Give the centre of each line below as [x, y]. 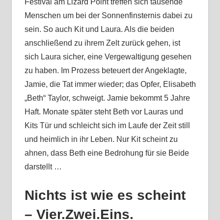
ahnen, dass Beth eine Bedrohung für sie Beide [107, 153]
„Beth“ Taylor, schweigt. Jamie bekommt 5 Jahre [107, 98]
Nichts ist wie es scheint [105, 195]
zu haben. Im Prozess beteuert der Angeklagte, [105, 71]
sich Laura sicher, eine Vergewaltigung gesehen [108, 57]
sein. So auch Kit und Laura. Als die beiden [99, 29]
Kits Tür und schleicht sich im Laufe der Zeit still [107, 126]
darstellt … [43, 167]
